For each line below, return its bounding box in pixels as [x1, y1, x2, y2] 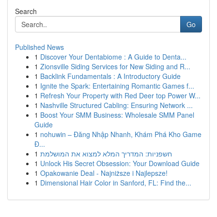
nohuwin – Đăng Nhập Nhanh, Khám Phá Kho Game [40, 129, 201, 139]
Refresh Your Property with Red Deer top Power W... [40, 91, 201, 100]
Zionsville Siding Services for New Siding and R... [40, 62, 190, 71]
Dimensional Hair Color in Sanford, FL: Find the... [40, 178, 191, 187]
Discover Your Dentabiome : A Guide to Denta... [40, 52, 186, 62]
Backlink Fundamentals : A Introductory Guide [40, 71, 181, 81]
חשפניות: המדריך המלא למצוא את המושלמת [40, 149, 172, 158]
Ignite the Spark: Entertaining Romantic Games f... [40, 81, 194, 91]
